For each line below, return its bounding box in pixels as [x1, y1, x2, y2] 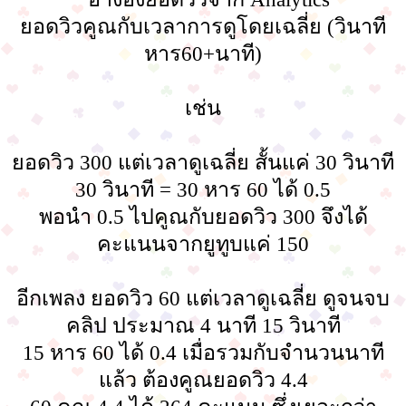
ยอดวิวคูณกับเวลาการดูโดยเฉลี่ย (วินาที [20, 14, 386, 39]
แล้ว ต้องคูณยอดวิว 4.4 [98, 368, 308, 392]
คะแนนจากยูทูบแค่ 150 [97, 232, 309, 256]
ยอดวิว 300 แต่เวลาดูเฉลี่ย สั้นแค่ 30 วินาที [12, 150, 394, 175]
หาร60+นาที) [144, 42, 262, 66]
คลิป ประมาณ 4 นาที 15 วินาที [65, 314, 341, 338]
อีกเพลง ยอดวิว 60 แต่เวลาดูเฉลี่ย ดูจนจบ [16, 286, 390, 311]
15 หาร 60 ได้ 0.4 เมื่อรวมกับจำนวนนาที [22, 341, 384, 365]
